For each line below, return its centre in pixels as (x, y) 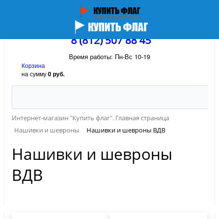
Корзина (33, 65)
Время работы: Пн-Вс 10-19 (109, 56)
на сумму (35, 74)
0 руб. (56, 74)
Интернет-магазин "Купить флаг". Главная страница (90, 118)
